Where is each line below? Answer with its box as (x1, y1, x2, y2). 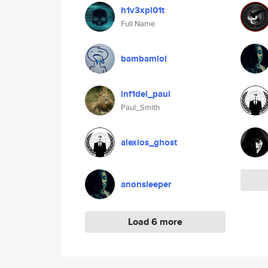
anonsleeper (121, 178, 171, 191)
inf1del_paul (121, 87, 170, 100)
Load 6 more (128, 215, 182, 229)
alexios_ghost (121, 136, 177, 149)
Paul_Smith (121, 102, 160, 113)
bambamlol (121, 52, 167, 65)
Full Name (121, 18, 155, 29)
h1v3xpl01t (121, 4, 165, 17)
